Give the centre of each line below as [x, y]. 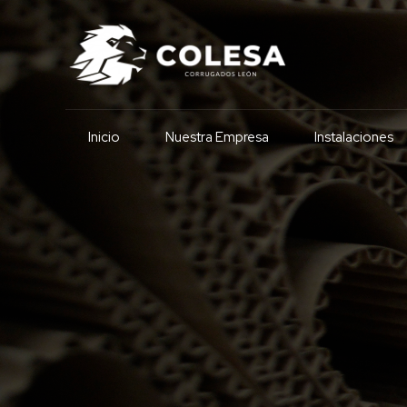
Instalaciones [354, 137]
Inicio [104, 137]
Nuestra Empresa [217, 137]
